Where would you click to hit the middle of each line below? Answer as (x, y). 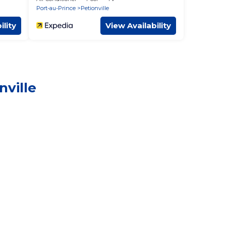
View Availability (138, 25)
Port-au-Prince (56, 8)
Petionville (95, 8)
